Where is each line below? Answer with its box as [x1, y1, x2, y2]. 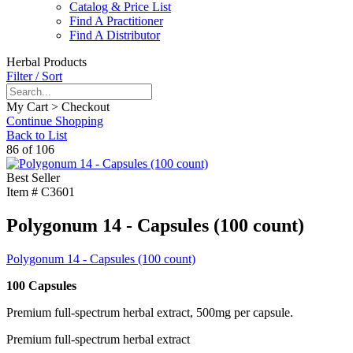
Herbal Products [6, 55, 87, 69]
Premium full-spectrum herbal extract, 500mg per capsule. [6, 306, 293, 320]
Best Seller [6, 171, 60, 185]
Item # [6, 185, 38, 199]
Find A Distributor [69, 28, 160, 43]
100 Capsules [6, 279, 76, 293]
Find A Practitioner [69, 14, 163, 28]
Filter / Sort [6, 69, 62, 84]
